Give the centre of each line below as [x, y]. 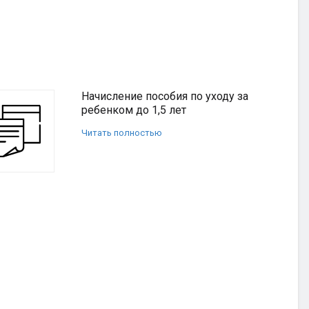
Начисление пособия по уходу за [165, 96]
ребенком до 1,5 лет [134, 110]
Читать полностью [122, 133]
